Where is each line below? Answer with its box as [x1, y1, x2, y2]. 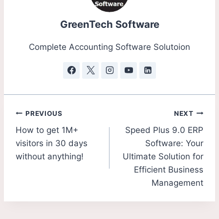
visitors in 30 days [16, 138, 88, 149]
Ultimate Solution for [123, 152, 203, 162]
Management [152, 178, 203, 188]
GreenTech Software [60, 18, 159, 30]
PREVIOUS [25, 109, 63, 117]
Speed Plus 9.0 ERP [125, 125, 203, 135]
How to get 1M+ [16, 125, 78, 135]
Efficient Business [134, 165, 203, 175]
